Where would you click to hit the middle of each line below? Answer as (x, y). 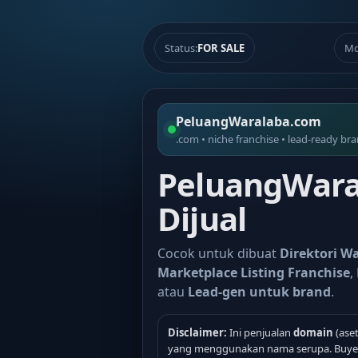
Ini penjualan (260, 332)
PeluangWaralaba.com (249, 121)
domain (313, 332)
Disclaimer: (197, 332)
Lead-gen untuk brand (259, 292)
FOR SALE (221, 48)
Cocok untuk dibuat (219, 253)
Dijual (202, 219)
